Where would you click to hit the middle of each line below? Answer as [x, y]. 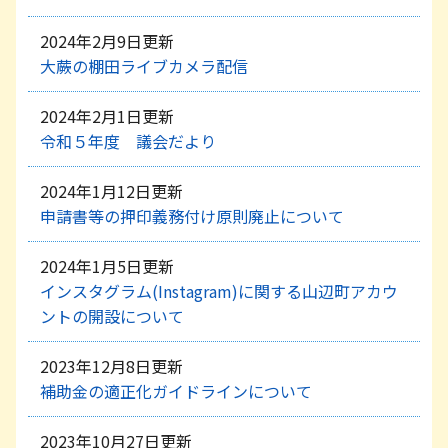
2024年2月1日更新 [107, 115]
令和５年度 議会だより [128, 140]
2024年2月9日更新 [107, 40]
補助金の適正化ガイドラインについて [176, 390]
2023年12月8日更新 [111, 365]
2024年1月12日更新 [111, 190]
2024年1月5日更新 [107, 265]
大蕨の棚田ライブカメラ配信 [144, 65]
